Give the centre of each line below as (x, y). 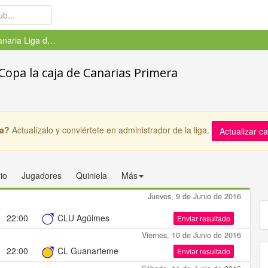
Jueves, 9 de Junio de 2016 (194, 196)
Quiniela (92, 175)
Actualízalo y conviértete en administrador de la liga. (111, 130)
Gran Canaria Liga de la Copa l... (51, 40)
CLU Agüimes (83, 218)
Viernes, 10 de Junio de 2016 (191, 235)
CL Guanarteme (87, 251)
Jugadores (42, 175)
